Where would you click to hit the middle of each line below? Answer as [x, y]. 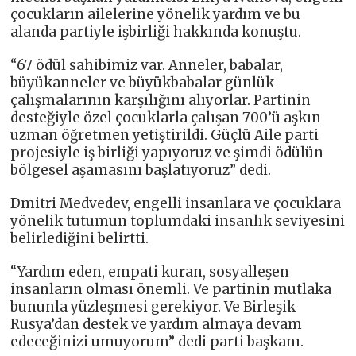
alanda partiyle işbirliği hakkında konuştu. [156, 32]
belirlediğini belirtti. [80, 239]
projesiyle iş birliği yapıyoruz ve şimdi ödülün [167, 153]
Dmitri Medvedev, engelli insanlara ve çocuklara [176, 204]
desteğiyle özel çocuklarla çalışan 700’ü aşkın [166, 118]
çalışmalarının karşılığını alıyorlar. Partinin [161, 101]
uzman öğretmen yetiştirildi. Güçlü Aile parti [165, 135]
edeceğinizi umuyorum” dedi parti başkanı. [157, 342]
